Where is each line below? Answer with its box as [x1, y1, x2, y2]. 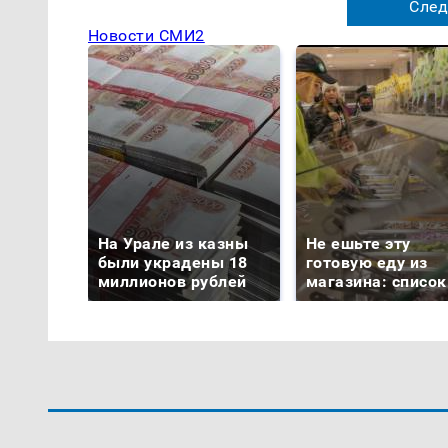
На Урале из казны [98, 233, 249, 253]
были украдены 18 [98, 252, 248, 272]
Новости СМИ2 [88, 25, 205, 45]
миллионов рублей [98, 271, 247, 291]
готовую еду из [306, 252, 428, 272]
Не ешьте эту [306, 233, 411, 253]
